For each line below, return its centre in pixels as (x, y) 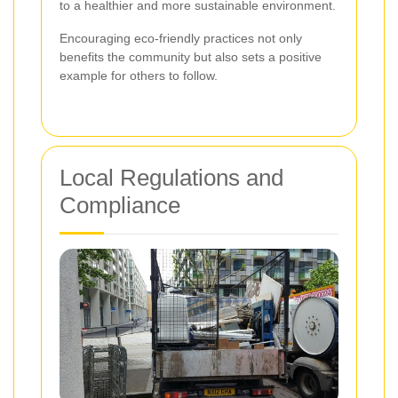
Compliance (120, 206)
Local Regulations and (171, 178)
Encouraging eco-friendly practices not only (181, 39)
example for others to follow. (139, 76)
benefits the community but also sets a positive (191, 57)
